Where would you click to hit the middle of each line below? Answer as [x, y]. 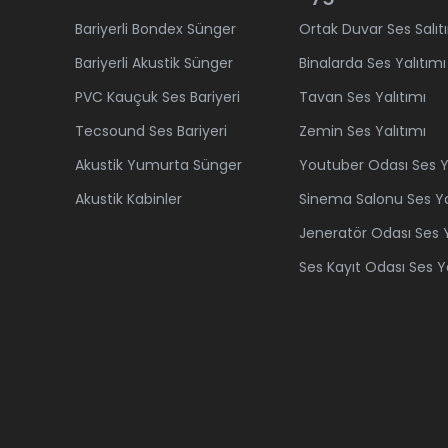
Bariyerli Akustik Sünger [154, 63]
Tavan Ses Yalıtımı [362, 97]
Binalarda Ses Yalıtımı [372, 63]
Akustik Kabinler [128, 199]
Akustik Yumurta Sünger [158, 165]
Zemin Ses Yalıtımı [362, 131]
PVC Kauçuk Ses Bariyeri [157, 97]
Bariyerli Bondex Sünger [155, 29]
